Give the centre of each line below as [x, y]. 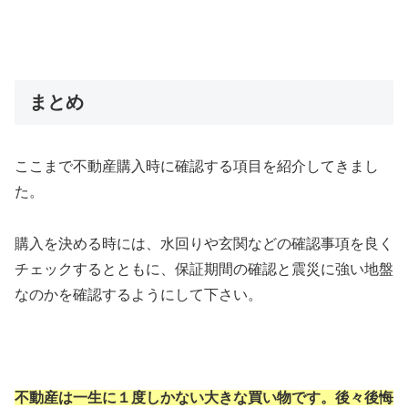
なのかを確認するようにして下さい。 [138, 294]
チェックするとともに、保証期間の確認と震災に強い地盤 [204, 269]
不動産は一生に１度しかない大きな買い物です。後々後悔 [204, 398]
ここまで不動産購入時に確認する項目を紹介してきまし [197, 167]
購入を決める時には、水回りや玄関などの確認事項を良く [204, 243]
